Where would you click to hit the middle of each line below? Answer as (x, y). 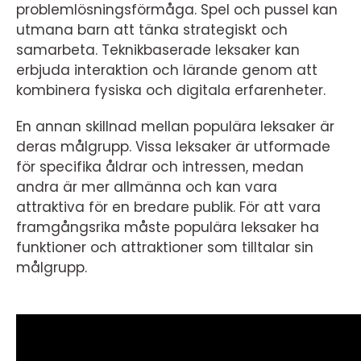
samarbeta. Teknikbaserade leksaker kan (158, 50)
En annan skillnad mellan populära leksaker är (175, 127)
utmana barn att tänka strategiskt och (152, 30)
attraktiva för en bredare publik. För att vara (168, 207)
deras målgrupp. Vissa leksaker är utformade (173, 147)
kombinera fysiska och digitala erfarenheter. (171, 91)
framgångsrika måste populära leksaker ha (168, 228)
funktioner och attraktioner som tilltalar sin (165, 248)
